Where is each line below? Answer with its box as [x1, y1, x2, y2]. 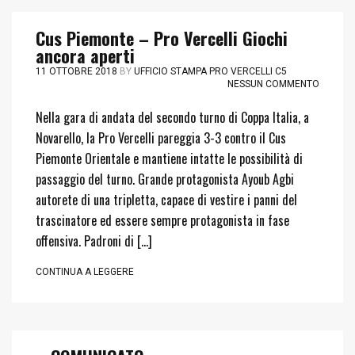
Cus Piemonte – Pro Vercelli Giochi [36, 25, 288, 51]
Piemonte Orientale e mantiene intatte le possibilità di [36, 149, 303, 168]
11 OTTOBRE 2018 [36, 66, 117, 77]
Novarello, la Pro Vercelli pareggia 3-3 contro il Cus [36, 128, 286, 147]
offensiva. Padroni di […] [36, 231, 152, 250]
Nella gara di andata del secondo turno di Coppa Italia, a [36, 108, 309, 127]
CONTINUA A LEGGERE [36, 266, 134, 277]
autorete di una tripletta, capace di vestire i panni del [36, 190, 297, 209]
